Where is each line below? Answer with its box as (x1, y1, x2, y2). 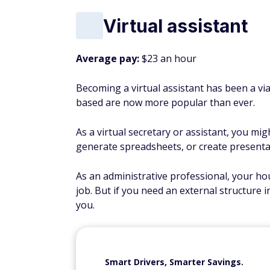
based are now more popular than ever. (76, 96, 257, 109)
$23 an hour (139, 52, 196, 65)
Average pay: (76, 52, 139, 65)
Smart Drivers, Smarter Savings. (105, 256, 243, 268)
